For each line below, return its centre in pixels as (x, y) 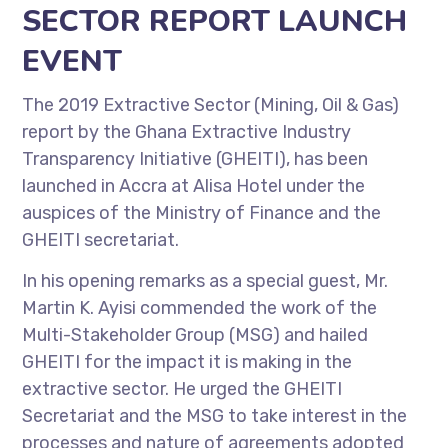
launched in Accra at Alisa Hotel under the (194, 186)
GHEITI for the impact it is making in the (187, 362)
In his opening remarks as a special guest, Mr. (205, 281)
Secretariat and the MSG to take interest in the (215, 416)
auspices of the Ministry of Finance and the (202, 213)
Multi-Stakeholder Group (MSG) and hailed (195, 335)
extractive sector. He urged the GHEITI (182, 389)
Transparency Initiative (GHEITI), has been (195, 159)
